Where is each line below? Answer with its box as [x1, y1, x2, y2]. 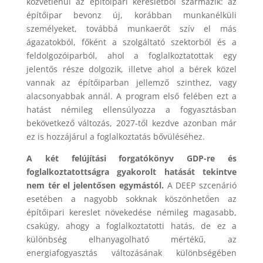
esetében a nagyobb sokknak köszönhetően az [26, 193, 237, 205]
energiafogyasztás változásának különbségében [26, 247, 237, 259]
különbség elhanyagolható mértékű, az [26, 234, 237, 245]
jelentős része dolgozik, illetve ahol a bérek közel [26, 63, 237, 75]
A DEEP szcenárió [163, 180, 237, 191]
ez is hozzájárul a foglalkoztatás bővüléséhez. [26, 131, 205, 143]
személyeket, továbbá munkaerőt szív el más [26, 23, 237, 35]
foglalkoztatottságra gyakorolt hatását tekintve [26, 166, 237, 178]
